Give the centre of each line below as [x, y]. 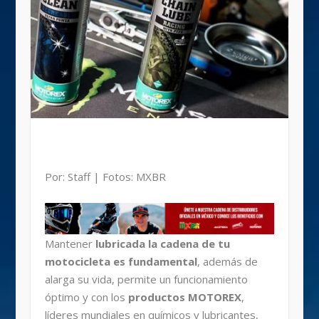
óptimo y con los [85, 297]
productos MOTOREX [183, 297]
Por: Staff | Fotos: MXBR [105, 176]
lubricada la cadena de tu [162, 243]
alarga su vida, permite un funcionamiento [146, 279]
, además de [227, 261]
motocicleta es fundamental [121, 261]
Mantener [70, 243]
